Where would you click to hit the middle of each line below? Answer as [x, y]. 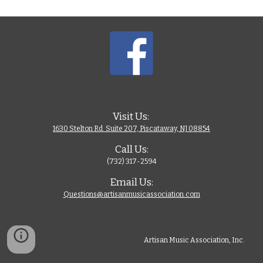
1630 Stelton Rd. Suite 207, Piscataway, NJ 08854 [131, 128]
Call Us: [131, 149]
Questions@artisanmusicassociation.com [131, 194]
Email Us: [131, 182]
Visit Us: [131, 116]
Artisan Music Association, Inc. [195, 240]
